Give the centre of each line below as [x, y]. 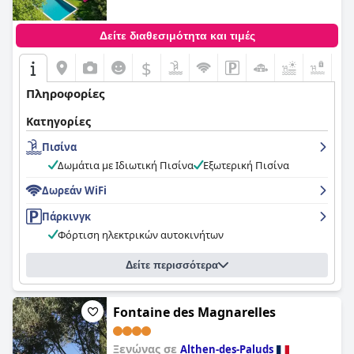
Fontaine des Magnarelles [194, 312]
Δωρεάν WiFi [74, 190]
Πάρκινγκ [66, 217]
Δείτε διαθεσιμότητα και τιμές [177, 36]
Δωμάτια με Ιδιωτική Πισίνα [126, 165]
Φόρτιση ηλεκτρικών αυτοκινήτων [141, 235]
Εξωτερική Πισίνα [246, 165]
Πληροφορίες [65, 93]
